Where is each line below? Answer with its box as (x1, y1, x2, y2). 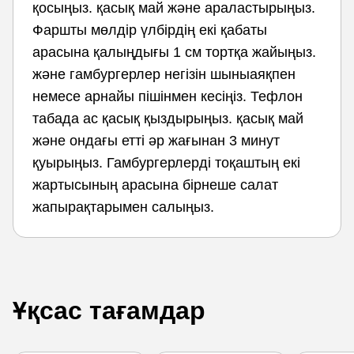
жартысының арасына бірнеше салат (32, 177, 278, 193)
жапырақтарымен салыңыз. (32, 199, 214, 215)
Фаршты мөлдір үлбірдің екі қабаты (32, 22, 267, 38)
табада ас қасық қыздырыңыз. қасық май (32, 111, 303, 126)
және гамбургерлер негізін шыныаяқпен (32, 66, 296, 82)
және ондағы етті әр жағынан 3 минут (32, 133, 280, 149)
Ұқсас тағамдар (13, 296, 205, 325)
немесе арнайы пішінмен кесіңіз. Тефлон (32, 88, 303, 104)
